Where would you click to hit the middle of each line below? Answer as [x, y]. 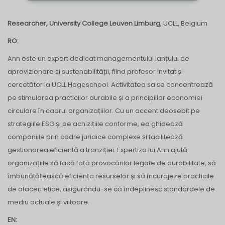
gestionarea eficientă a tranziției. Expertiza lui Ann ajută [97, 150]
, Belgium [193, 23]
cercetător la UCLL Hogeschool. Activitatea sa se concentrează [110, 84]
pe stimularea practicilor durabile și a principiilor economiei [105, 97]
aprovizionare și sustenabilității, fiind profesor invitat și [95, 71]
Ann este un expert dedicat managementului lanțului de [98, 58]
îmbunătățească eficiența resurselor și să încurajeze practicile [111, 176]
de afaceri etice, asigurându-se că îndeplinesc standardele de [111, 189]
